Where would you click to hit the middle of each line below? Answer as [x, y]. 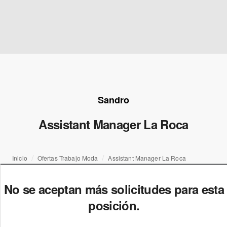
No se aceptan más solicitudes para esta [114, 189]
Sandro [113, 100]
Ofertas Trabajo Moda [68, 158]
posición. [114, 205]
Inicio [20, 158]
